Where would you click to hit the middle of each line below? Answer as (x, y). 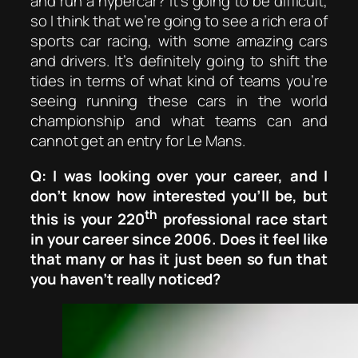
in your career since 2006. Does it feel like (179, 239)
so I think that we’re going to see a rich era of (179, 21)
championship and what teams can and (179, 121)
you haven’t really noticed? (126, 278)
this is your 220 (88, 219)
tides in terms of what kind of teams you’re (179, 81)
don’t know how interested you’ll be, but (179, 195)
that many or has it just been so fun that (179, 259)
